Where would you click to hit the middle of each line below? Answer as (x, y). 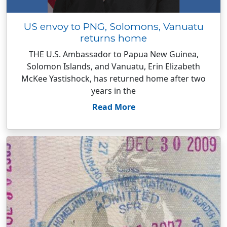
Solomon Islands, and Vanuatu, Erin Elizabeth (113, 66)
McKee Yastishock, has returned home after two (113, 79)
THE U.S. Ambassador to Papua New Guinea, (113, 54)
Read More (113, 107)
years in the (113, 91)
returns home (113, 38)
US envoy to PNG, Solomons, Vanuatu (113, 26)
